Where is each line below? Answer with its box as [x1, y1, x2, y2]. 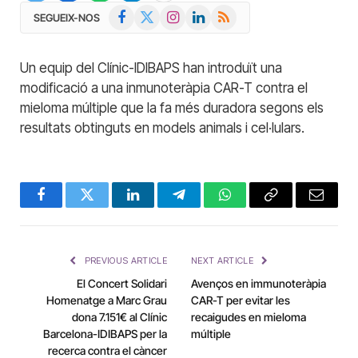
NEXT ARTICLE [191, 255, 257, 266]
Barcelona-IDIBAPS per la [43, 327, 167, 340]
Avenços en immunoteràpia [191, 276, 326, 290]
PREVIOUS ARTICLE [82, 255, 167, 266]
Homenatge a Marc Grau [46, 293, 167, 307]
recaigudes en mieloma [191, 310, 306, 324]
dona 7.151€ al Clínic [72, 310, 167, 324]
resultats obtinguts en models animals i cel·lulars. [20, 120, 304, 136]
